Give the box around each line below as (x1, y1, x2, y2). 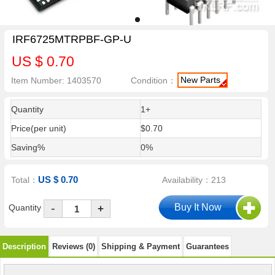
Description (2, 241, 46, 251)
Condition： (131, 75, 177, 85)
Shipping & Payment (101, 241, 180, 251)
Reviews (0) (52, 241, 95, 251)
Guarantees (186, 241, 229, 251)
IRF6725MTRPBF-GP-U (12, 33, 131, 46)
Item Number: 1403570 (11, 75, 102, 85)
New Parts (180, 74, 221, 85)
